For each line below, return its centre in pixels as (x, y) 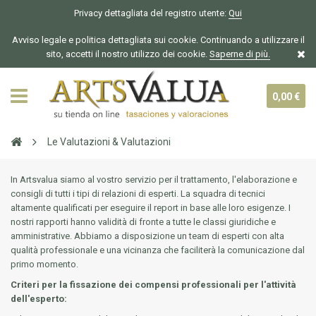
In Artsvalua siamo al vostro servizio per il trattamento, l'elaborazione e (154, 180)
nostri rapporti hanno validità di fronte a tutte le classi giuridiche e (143, 222)
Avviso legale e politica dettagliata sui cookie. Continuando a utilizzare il (158, 40)
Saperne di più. (240, 54)
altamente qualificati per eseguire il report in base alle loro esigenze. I (151, 208)
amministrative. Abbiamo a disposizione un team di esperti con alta (147, 236)
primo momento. (44, 264)
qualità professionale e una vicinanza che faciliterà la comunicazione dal (158, 250)
